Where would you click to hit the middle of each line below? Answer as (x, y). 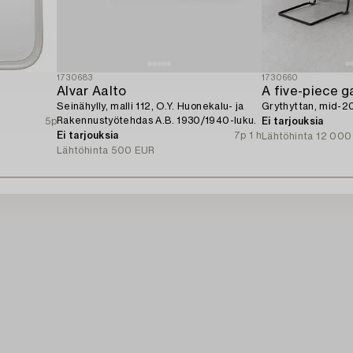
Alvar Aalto (92, 91)
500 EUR (133, 150)
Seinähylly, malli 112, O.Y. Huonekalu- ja (150, 106)
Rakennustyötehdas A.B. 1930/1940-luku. (157, 120)
